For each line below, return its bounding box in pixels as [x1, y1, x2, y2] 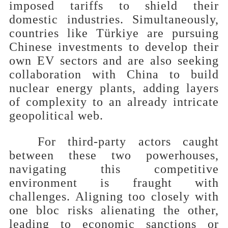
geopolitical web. [9, 108, 103, 122]
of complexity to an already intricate [9, 95, 219, 108]
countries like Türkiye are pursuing [9, 26, 219, 40]
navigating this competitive [9, 162, 219, 176]
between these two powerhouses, [9, 148, 219, 162]
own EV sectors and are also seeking [9, 53, 219, 67]
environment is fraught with [9, 176, 219, 189]
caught [170, 134, 219, 148]
